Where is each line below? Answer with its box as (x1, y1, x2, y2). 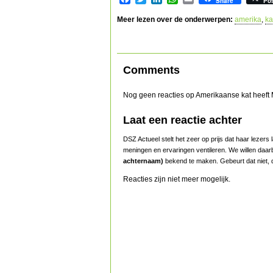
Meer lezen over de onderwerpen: (117, 15, 233, 24)
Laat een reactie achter (123, 113, 242, 126)
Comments (123, 63, 180, 76)
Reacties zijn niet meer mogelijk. (123, 174, 230, 183)
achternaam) (123, 157, 163, 165)
